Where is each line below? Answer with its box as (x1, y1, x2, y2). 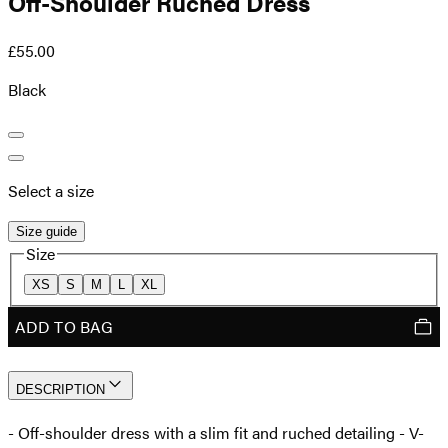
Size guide (16, 224, 77, 240)
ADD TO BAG (15, 314, 113, 338)
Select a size (8, 179, 94, 203)
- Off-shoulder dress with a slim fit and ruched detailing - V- (8, 420, 424, 444)
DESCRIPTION (16, 381, 105, 397)
